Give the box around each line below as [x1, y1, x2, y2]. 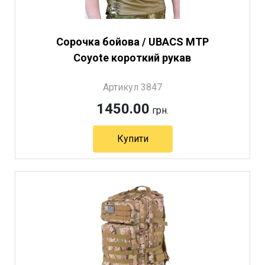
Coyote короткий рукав [73, 51, 192, 64]
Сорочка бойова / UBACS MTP [56, 35, 209, 49]
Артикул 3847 [103, 82, 162, 93]
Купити [117, 133, 148, 145]
